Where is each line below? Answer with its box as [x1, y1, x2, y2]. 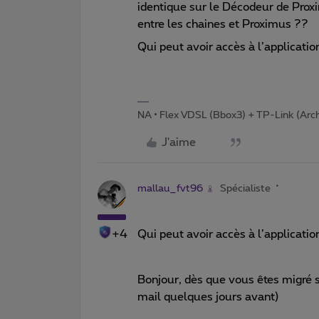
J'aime [162, 136, 196, 148]
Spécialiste [220, 183, 271, 194]
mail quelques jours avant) [137, 291, 279, 303]
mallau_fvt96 [137, 183, 203, 194]
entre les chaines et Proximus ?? [137, 18, 308, 30]
